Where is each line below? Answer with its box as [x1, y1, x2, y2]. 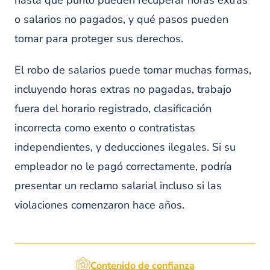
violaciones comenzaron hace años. [14, 198, 184, 212]
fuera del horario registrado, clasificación [14, 101, 212, 116]
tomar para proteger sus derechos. [14, 31, 183, 46]
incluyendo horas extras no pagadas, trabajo [14, 82, 231, 96]
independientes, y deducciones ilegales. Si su [14, 140, 236, 154]
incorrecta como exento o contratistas [14, 121, 195, 135]
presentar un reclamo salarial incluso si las [14, 178, 222, 193]
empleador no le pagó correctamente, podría [14, 159, 232, 174]
